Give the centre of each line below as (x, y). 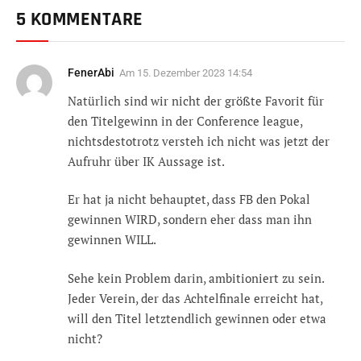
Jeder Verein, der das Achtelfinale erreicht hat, (195, 298)
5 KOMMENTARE (80, 19)
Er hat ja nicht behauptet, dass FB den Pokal (189, 199)
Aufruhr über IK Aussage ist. (146, 161)
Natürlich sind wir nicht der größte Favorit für (196, 100)
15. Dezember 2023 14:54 (195, 73)
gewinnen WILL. (112, 240)
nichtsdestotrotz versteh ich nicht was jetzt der (199, 141)
